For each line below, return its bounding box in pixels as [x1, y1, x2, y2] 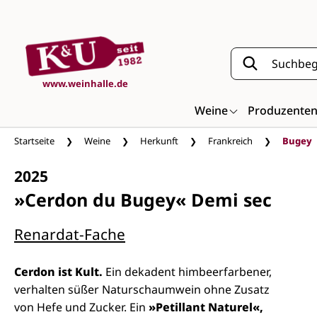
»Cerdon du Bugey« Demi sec [14, 188, 272, 212]
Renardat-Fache [14, 224, 125, 244]
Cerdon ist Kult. [14, 264, 105, 279]
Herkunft [140, 134, 178, 147]
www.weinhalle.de [42, 77, 128, 91]
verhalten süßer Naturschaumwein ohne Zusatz [14, 282, 270, 297]
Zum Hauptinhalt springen [22, 8, 146, 21]
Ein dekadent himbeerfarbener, [105, 264, 272, 279]
